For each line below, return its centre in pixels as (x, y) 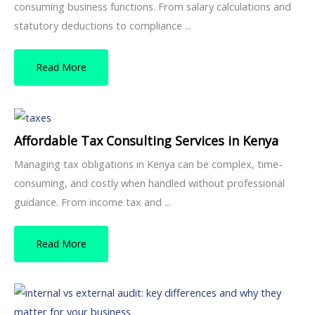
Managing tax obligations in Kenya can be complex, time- (148, 163)
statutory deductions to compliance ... (103, 26)
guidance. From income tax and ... (92, 201)
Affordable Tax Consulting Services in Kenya (146, 140)
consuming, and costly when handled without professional (149, 182)
